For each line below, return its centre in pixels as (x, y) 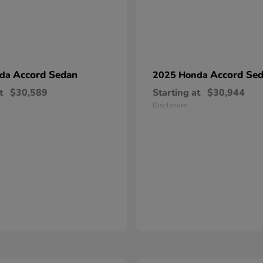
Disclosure (170, 105)
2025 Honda (181, 75)
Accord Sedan (45, 75)
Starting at (176, 93)
